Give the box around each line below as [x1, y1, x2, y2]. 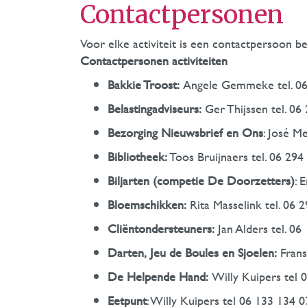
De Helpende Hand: [108, 267, 208, 286]
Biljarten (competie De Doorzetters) [108, 171, 295, 190]
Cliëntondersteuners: [108, 219, 214, 238]
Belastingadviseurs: [108, 99, 201, 118]
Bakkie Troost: [108, 75, 180, 94]
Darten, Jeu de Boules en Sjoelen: [108, 243, 277, 262]
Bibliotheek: [108, 147, 167, 166]
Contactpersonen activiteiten [80, 51, 228, 70]
